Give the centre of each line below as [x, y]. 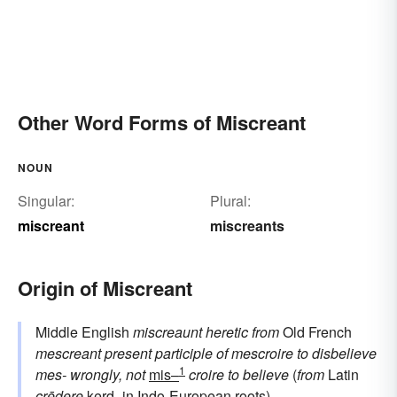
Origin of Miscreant [105, 288]
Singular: [46, 200]
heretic [227, 331]
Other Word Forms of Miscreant [162, 122]
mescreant [68, 353]
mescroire [262, 353]
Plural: [230, 200]
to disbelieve [337, 353]
